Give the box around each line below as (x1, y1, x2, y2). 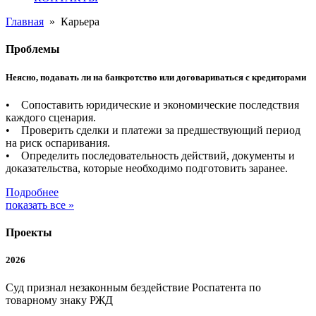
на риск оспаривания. (6, 136, 110, 149)
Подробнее (6, 186, 59, 198)
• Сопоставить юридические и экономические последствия (6, 98, 299, 111)
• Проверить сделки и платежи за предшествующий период (6, 123, 300, 136)
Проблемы (6, 43, 60, 56)
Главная (6, 16, 44, 28)
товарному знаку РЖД (6, 294, 113, 307)
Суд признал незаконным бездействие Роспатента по (6, 281, 261, 294)
